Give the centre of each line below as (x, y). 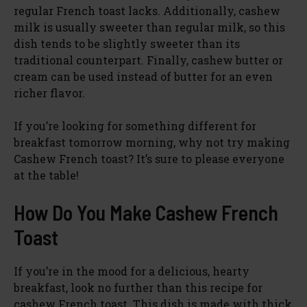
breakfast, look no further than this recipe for (138, 287)
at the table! (46, 175)
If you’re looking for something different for (135, 125)
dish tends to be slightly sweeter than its (127, 43)
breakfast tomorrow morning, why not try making (152, 142)
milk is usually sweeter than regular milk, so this (149, 27)
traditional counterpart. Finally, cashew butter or (148, 60)
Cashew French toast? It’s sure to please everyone (149, 158)
